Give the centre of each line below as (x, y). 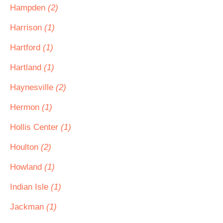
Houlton (25, 147)
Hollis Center (35, 127)
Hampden (29, 8)
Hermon (26, 107)
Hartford (26, 48)
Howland (27, 167)
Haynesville (33, 87)
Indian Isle (30, 187)
